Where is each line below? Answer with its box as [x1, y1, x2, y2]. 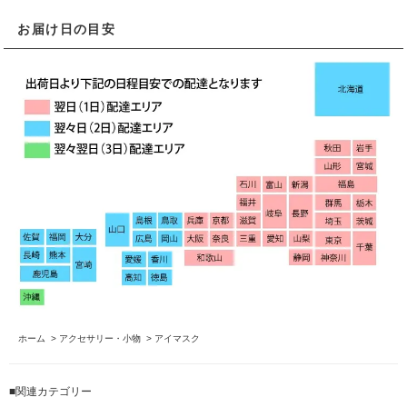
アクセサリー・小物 [59, 333, 141, 344]
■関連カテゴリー [9, 385, 92, 399]
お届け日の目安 [17, 22, 116, 37]
